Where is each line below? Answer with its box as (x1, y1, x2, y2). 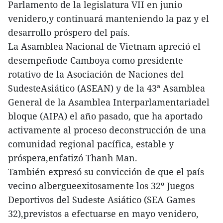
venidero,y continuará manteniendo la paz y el (8, 12, 209, 24)
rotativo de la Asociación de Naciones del (8, 68, 184, 80)
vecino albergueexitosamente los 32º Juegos (8, 179, 194, 192)
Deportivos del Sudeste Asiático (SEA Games (8, 193, 195, 206)
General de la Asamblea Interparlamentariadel (8, 96, 210, 108)
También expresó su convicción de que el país (8, 165, 204, 178)
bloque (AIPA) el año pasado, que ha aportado (8, 110, 203, 122)
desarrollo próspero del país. (8, 26, 130, 38)
